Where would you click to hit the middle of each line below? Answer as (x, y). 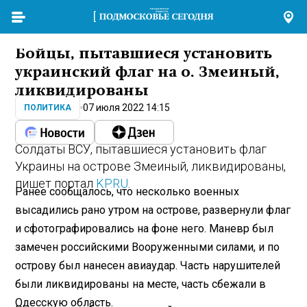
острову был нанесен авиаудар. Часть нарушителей (148, 265)
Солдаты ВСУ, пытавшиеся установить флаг (141, 149)
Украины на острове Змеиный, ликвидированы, (151, 167)
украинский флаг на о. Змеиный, (148, 72)
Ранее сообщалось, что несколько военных (127, 191)
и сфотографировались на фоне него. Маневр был (145, 228)
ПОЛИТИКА (48, 108)
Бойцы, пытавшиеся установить (144, 54)
